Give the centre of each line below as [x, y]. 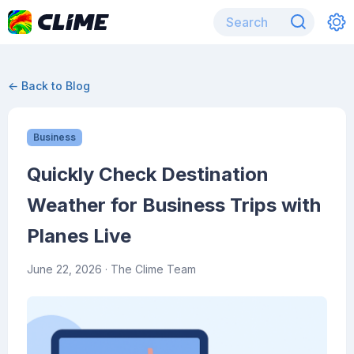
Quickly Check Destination [148, 174]
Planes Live [79, 236]
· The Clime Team [149, 269]
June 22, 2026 [64, 269]
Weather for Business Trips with [174, 205]
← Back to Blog [49, 86]
